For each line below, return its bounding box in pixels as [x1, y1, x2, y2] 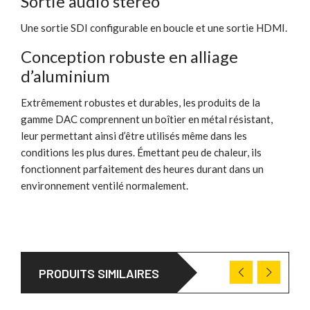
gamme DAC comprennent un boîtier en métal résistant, [21, 112, 273, 125]
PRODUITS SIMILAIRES [39, 265, 159, 281]
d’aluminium [21, 65, 110, 86]
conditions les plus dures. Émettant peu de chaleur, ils [21, 145, 262, 158]
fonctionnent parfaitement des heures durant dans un [21, 162, 264, 175]
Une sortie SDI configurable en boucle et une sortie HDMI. [21, 21, 287, 34]
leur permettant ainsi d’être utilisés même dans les [21, 129, 247, 142]
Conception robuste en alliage [21, 46, 238, 66]
